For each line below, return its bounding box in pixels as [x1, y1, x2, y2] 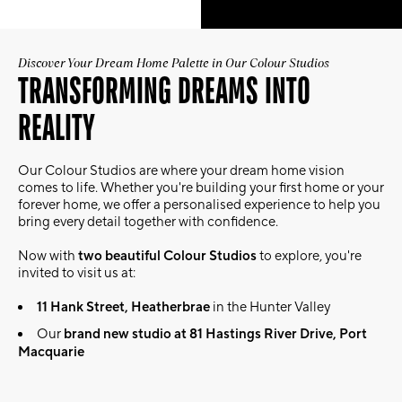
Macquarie [18, 344, 84, 361]
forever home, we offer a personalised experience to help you [18, 197, 380, 214]
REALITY [18, 106, 95, 148]
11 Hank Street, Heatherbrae [37, 299, 210, 316]
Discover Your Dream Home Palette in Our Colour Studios [18, 55, 329, 72]
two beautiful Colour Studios [78, 248, 257, 265]
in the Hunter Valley [213, 299, 330, 316]
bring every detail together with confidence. [18, 214, 278, 231]
